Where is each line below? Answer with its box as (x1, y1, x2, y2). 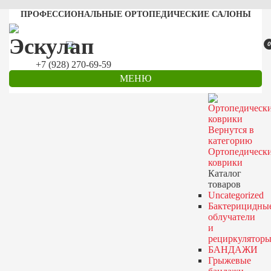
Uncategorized (207, 190, 264, 200)
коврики (207, 157, 243, 168)
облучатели (207, 212, 255, 222)
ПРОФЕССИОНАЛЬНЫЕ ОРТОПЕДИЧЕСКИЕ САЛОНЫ (20, 9, 251, 19)
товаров (207, 179, 241, 189)
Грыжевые (207, 255, 251, 266)
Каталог (207, 168, 241, 178)
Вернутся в (207, 125, 254, 135)
